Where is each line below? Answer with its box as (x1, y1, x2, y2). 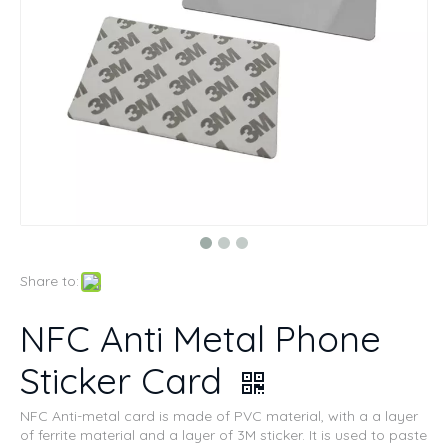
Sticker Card (20, 358, 232, 403)
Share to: (20, 272, 79, 290)
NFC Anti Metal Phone (20, 316, 381, 361)
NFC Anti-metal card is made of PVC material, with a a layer (20, 407, 418, 425)
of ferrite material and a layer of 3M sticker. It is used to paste (20, 426, 427, 444)
